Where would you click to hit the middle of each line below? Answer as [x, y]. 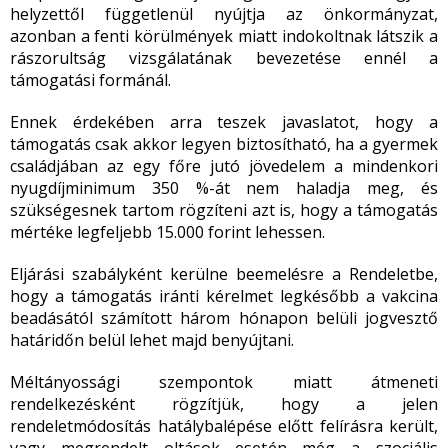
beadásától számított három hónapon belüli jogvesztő [224, 318]
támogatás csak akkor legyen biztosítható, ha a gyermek [224, 144]
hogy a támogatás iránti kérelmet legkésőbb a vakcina [224, 296]
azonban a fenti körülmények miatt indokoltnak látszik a [224, 36]
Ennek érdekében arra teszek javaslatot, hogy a [224, 122]
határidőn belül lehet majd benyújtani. [152, 340]
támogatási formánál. [92, 80]
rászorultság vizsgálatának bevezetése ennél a [224, 58]
